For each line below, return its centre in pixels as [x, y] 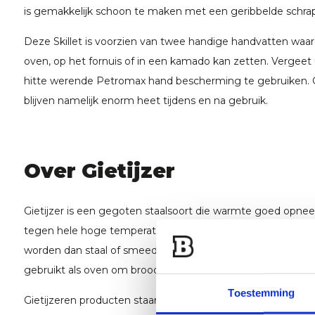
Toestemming [262, 292]
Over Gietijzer [99, 171]
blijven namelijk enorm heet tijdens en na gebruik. [146, 101]
